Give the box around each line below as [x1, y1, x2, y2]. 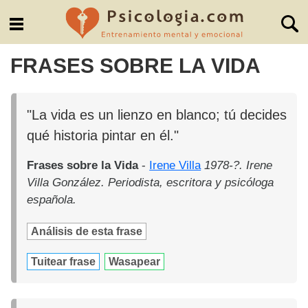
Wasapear [109, 255, 161, 267]
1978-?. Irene [204, 158, 273, 172]
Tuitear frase [31, 255, 96, 267]
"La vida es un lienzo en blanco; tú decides [27, 107, 287, 122]
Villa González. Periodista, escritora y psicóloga [27, 175, 274, 189]
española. [27, 192, 77, 206]
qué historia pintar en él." [27, 127, 179, 143]
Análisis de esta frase [31, 225, 143, 237]
